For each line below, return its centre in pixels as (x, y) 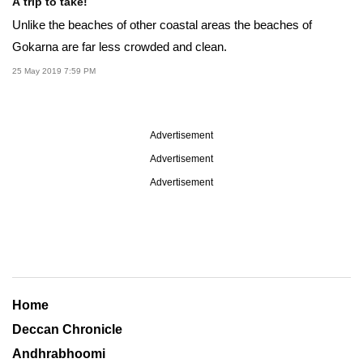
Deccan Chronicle (67, 329)
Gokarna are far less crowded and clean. (120, 46)
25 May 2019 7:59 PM (54, 70)
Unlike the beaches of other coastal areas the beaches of (162, 24)
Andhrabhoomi (59, 353)
